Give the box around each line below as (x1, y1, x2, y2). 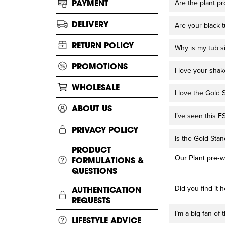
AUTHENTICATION (72, 184, 141, 195)
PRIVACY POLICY (72, 124, 138, 135)
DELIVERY (72, 19, 108, 30)
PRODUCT (72, 144, 111, 155)
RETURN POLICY (72, 40, 134, 51)
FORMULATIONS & (72, 155, 144, 166)
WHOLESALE (72, 82, 120, 93)
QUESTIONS (72, 165, 117, 176)
